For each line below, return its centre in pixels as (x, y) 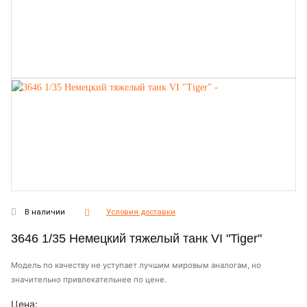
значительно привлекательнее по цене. (89, 280)
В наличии (45, 212)
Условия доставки (141, 212)
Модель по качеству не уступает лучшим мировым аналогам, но (136, 265)
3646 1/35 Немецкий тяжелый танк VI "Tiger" (136, 238)
